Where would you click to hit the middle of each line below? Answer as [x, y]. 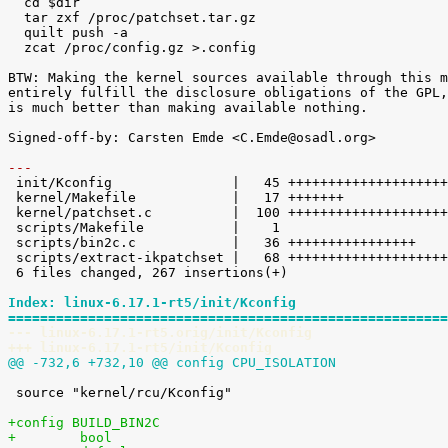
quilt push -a [16, 32]
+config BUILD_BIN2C [84, 422]
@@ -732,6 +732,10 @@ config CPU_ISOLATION [172, 362]
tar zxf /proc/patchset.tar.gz [16, 17]
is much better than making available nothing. [188, 107]
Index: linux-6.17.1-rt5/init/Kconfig [152, 302]
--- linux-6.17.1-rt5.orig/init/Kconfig [160, 332]
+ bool [60, 437]
